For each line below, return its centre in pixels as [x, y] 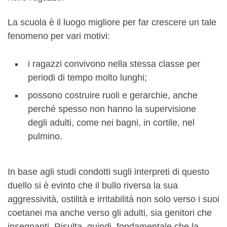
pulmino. [45, 136]
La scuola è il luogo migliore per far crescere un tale [112, 22]
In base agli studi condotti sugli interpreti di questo [108, 172]
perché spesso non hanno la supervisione [112, 109]
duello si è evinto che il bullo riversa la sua [93, 185]
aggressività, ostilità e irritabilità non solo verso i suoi [113, 199]
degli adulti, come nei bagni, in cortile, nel [111, 123]
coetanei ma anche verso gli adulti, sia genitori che [110, 213]
